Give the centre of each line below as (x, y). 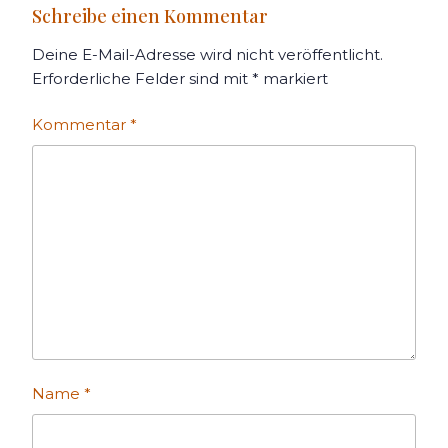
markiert (294, 78)
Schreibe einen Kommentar (150, 16)
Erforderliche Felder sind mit (142, 78)
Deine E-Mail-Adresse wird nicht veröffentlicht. (208, 54)
